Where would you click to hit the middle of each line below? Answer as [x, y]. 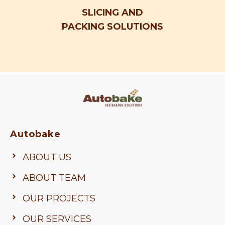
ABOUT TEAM [54, 178]
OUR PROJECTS [59, 199]
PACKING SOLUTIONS [113, 26]
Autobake [35, 134]
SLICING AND [113, 12]
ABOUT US [47, 157]
